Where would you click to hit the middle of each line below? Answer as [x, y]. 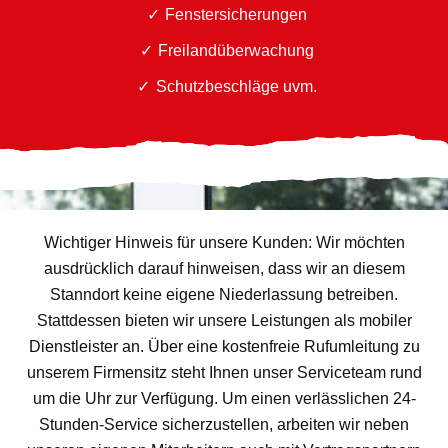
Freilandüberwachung [236, 50]
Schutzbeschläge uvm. [236, 86]
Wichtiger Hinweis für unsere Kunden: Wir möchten [224, 242]
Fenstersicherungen [236, 14]
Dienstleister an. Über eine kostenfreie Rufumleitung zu [224, 346]
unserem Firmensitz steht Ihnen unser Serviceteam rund [224, 372]
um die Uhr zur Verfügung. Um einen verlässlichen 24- [224, 398]
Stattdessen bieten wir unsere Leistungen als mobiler [224, 320]
